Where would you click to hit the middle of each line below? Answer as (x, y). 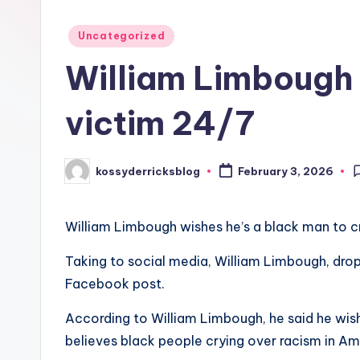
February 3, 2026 (285, 172)
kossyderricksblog (148, 171)
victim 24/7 (160, 123)
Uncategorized (122, 36)
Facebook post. (115, 284)
